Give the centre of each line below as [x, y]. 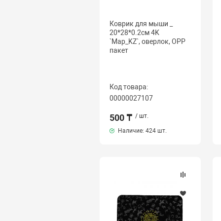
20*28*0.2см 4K [134, 33]
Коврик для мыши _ [141, 24]
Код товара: [129, 87]
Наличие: [131, 131]
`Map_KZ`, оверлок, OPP [147, 41]
